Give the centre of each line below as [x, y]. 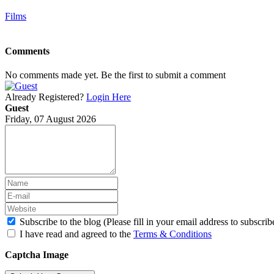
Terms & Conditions [172, 234]
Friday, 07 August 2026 [50, 119]
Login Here [109, 97]
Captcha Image [37, 255]
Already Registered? [46, 97]
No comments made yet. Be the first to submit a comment [115, 75]
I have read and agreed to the [76, 234]
